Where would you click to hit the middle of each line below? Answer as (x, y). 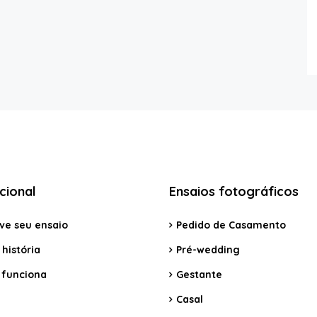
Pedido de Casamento (231, 225)
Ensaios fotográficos (234, 192)
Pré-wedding (208, 250)
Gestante (199, 275)
